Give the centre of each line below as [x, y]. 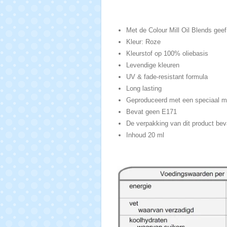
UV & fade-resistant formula [167, 77]
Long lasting [144, 89]
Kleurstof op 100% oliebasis [167, 54]
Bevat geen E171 [152, 112]
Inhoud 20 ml [145, 135]
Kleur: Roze [143, 42]
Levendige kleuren [153, 65]
